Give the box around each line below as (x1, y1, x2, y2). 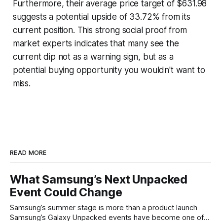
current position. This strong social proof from (12, 25, 187, 35)
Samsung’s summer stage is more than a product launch (10, 203, 197, 212)
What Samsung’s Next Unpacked (10, 172, 188, 186)
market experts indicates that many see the (12, 38, 179, 48)
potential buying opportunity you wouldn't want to (12, 65, 205, 75)
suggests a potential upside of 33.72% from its (12, 11, 190, 22)
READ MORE (10, 148, 47, 156)
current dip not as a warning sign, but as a (12, 51, 174, 62)
